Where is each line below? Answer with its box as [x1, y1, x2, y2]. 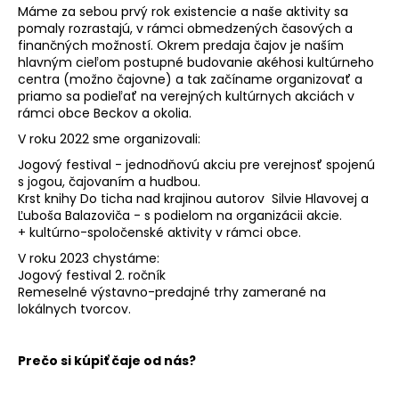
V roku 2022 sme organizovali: [18, 129, 200, 148]
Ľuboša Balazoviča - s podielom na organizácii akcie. [18, 206, 342, 224]
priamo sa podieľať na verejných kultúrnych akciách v [18, 86, 354, 105]
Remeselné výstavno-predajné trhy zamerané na [18, 282, 326, 301]
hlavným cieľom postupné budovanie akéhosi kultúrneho [18, 53, 374, 71]
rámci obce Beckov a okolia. [18, 103, 195, 122]
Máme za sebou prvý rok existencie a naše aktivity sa [18, 2, 348, 20]
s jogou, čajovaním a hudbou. [18, 172, 204, 191]
